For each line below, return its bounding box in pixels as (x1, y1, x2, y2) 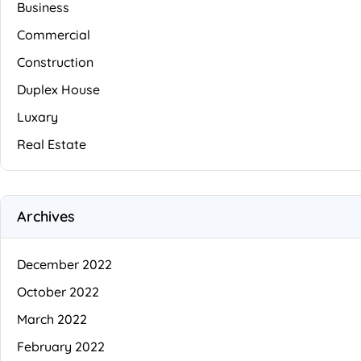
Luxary (17, 108, 58, 125)
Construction (17, 53, 93, 70)
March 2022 (17, 310, 87, 327)
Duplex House (17, 81, 100, 98)
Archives (17, 206, 75, 226)
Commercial (17, 26, 90, 43)
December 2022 (17, 255, 112, 272)
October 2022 (17, 283, 99, 300)
